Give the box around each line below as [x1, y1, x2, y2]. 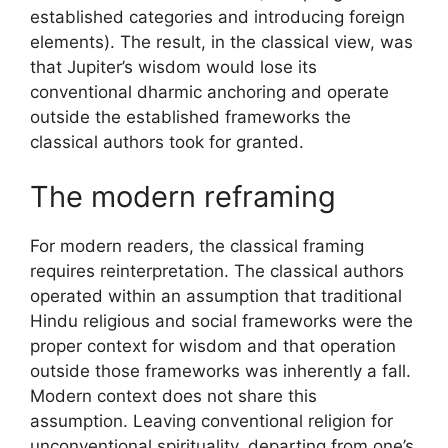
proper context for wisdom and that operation [30, 336, 396, 356]
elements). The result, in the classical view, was [30, 31, 413, 52]
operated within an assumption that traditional [30, 286, 402, 306]
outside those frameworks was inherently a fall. [30, 361, 411, 381]
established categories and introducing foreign [30, 6, 405, 27]
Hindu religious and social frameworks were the [30, 311, 413, 331]
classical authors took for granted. [30, 131, 304, 152]
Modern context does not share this [30, 386, 317, 406]
